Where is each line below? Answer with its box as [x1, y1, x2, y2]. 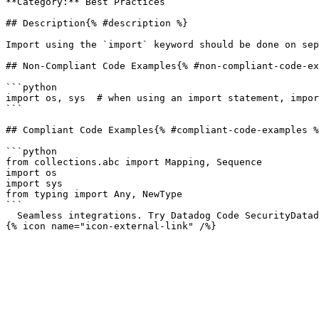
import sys [6, 178, 63, 189]
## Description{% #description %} [6, 18, 188, 28]
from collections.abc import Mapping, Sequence [6, 157, 262, 167]
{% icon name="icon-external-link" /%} [6, 221, 216, 231]
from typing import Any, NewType [6, 189, 182, 199]
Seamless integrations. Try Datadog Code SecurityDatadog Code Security [6, 210, 17, 221]
